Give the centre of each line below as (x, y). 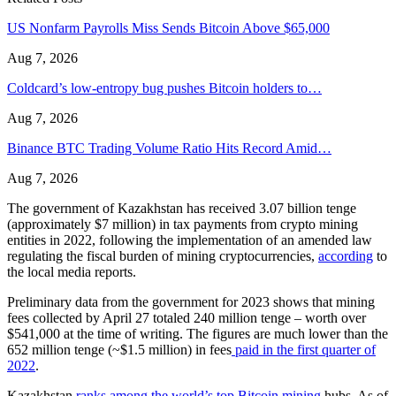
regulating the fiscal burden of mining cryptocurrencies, (163, 255)
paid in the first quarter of (304, 349)
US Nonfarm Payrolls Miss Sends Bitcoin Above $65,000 (168, 27)
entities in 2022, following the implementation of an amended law (190, 240)
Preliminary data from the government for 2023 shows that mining (191, 301)
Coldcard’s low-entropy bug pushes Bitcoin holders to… (164, 88)
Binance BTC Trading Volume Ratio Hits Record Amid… (169, 148)
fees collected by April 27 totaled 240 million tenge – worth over (187, 317)
